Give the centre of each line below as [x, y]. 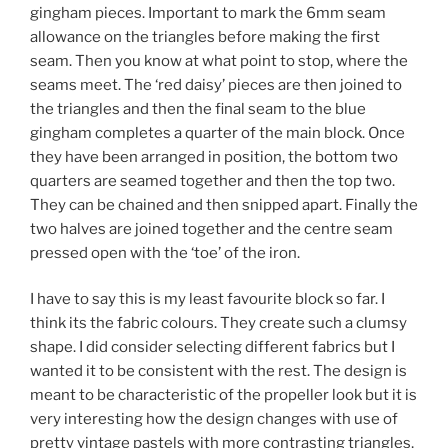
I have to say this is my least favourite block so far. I [207, 299]
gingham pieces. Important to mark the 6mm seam [208, 12]
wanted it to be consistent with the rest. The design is [218, 371]
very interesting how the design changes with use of [214, 419]
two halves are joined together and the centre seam [211, 228]
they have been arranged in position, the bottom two [214, 156]
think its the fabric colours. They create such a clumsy [218, 323]
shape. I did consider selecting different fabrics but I [212, 347]
